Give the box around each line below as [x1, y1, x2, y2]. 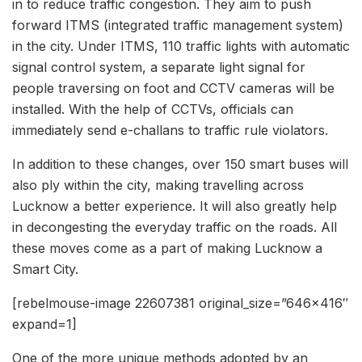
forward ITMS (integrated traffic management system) [12, 16, 343, 33]
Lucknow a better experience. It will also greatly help [12, 197, 337, 214]
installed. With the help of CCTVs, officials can [12, 100, 293, 117]
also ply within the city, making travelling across [12, 176, 304, 193]
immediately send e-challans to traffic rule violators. [12, 121, 328, 138]
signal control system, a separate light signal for [12, 58, 305, 75]
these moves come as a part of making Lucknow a [12, 239, 322, 256]
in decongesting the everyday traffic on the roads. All [12, 218, 337, 235]
